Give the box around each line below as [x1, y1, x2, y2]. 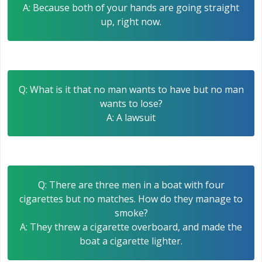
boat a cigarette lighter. [80, 235, 182, 248]
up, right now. [101, 15, 161, 28]
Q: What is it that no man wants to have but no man [18, 82, 244, 96]
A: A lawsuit [106, 111, 156, 124]
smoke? [114, 206, 148, 220]
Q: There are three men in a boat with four [37, 178, 225, 192]
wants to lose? [99, 96, 163, 110]
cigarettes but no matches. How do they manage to [19, 192, 243, 206]
